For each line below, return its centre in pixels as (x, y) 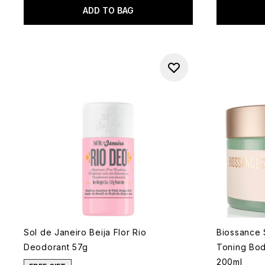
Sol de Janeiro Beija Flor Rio (85, 232)
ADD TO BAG (108, 10)
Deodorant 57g (56, 247)
